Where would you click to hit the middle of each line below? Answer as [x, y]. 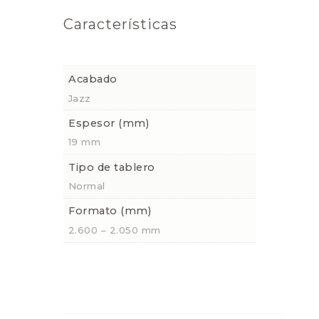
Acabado [93, 79]
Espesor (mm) [109, 123]
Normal [87, 186]
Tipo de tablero [112, 167]
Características [120, 25]
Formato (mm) [110, 210]
